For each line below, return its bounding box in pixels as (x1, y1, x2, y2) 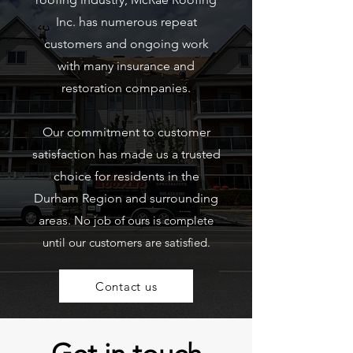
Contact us (95, 278, 158, 294)
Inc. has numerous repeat (55, 14, 197, 29)
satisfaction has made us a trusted (32, 147, 221, 162)
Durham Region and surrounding (34, 191, 218, 206)
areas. (39, 213, 74, 228)
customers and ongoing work (43, 36, 209, 51)
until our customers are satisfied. (42, 235, 210, 250)
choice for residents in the (53, 169, 199, 184)
